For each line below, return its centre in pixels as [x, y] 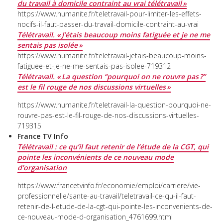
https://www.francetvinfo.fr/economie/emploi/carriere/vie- [109, 185]
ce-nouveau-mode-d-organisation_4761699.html [95, 217]
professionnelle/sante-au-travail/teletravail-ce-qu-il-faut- [107, 196]
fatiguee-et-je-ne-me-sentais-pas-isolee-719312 [94, 66]
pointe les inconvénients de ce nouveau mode [96, 157]
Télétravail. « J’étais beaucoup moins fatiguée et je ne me [114, 34]
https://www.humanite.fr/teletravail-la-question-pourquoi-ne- [114, 105]
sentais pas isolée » [50, 45]
